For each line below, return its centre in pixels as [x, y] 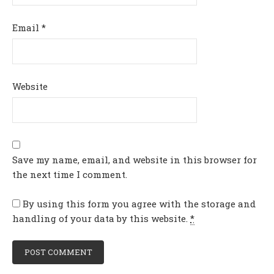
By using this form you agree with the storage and [138, 203]
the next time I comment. [70, 174]
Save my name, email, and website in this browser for [135, 159]
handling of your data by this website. [101, 218]
